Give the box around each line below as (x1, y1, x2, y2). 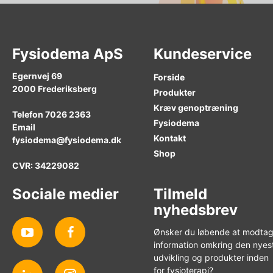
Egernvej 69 (12, 70, 62, 81)
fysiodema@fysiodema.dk (12, 134, 121, 145)
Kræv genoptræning (154, 102, 238, 113)
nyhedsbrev (154, 200, 238, 219)
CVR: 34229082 (12, 160, 79, 171)
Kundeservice (154, 44, 252, 63)
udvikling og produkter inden (154, 252, 269, 263)
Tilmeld (154, 185, 207, 203)
